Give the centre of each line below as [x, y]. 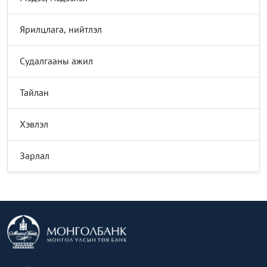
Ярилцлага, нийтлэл [61, 30]
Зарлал [35, 156]
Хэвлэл [34, 124]
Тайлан [34, 93]
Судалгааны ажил [56, 61]
